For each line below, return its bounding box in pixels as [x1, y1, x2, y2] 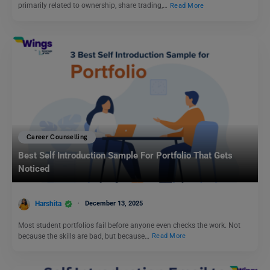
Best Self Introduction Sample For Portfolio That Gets [18, 150, 233, 162]
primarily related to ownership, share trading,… [18, 1, 169, 10]
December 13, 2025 [85, 199, 143, 207]
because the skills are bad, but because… [18, 231, 151, 240]
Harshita [35, 199, 61, 208]
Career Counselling [27, 133, 88, 142]
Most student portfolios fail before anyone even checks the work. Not [18, 221, 240, 230]
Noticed [18, 163, 49, 175]
